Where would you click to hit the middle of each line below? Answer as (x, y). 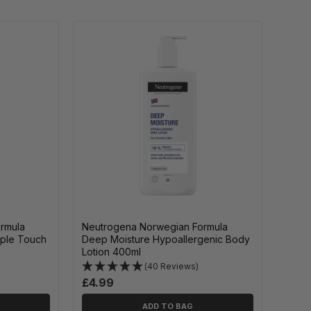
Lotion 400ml (112, 251)
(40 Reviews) (172, 266)
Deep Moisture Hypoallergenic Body (166, 239)
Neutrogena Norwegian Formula (155, 226)
